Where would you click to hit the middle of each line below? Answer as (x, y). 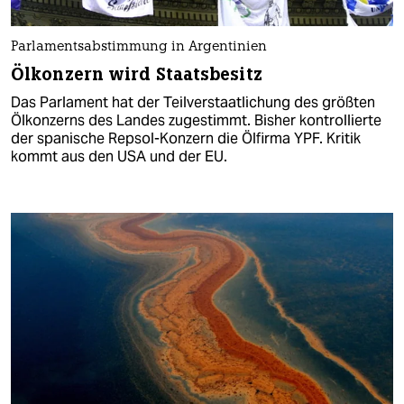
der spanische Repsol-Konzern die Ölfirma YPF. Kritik (186, 138)
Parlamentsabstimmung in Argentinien (139, 47)
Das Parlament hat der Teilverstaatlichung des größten (193, 102)
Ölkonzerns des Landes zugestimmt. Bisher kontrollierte (196, 120)
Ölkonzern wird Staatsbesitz (137, 74)
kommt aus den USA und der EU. (119, 156)
